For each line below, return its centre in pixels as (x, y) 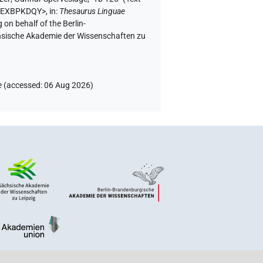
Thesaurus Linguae (92, 12)
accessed (24, 86)
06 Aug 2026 (68, 86)
